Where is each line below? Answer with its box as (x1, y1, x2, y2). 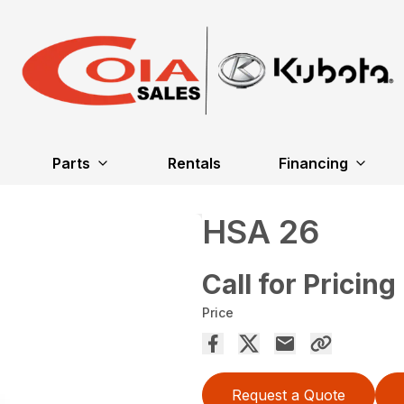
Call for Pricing (202, 268, 396, 300)
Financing (278, 154, 348, 172)
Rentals (167, 154, 221, 172)
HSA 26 (202, 212, 319, 252)
